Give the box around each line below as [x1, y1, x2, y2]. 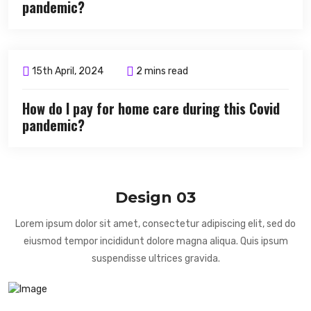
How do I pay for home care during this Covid [22, 98, 280, 119]
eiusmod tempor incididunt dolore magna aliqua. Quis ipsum [23, 235, 288, 248]
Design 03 [115, 188, 196, 208]
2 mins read [134, 65, 188, 78]
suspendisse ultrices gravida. [91, 253, 220, 265]
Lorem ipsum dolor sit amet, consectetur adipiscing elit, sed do [15, 218, 296, 230]
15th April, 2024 [30, 65, 103, 78]
